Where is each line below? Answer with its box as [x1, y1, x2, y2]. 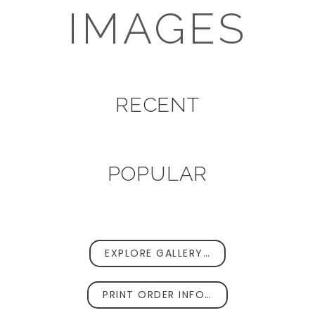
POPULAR [107, 161, 208, 186]
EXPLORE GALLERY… [105, 246, 210, 261]
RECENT [115, 93, 200, 117]
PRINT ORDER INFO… [103, 288, 212, 302]
